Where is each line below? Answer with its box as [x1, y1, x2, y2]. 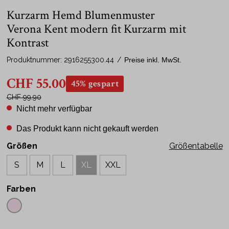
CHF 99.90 [6, 93, 41, 101]
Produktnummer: [6, 56, 64, 64]
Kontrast [6, 35, 49, 51]
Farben [6, 184, 36, 194]
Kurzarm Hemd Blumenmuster [6, 7, 155, 23]
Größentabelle [169, 141, 223, 151]
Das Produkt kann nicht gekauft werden [14, 124, 158, 133]
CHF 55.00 [6, 75, 66, 93]
